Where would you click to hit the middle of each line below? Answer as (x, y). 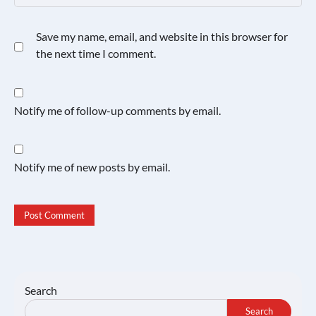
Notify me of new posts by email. (92, 167)
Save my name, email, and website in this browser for (162, 37)
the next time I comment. (96, 54)
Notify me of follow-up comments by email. (117, 111)
